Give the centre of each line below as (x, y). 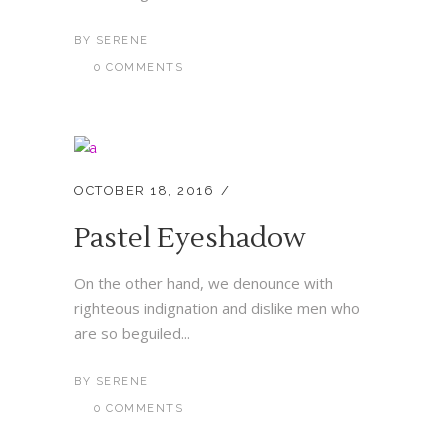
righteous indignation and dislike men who (217, 308)
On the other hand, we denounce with (203, 283)
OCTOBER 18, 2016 (144, 190)
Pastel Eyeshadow (190, 238)
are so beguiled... (132, 333)
